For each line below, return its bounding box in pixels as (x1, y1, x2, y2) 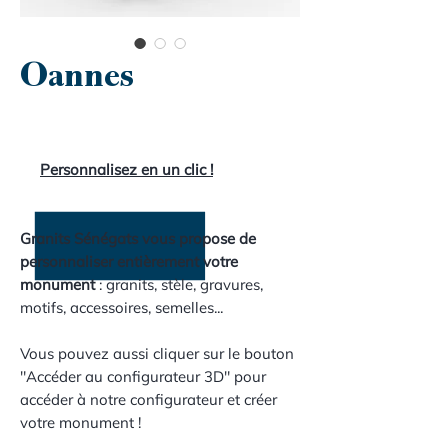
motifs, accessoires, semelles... (20, 298, 223, 317)
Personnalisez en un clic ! (40, 160, 213, 179)
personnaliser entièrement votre (20, 252, 238, 271)
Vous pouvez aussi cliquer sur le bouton (20, 344, 294, 363)
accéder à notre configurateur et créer (20, 390, 277, 409)
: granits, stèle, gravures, (95, 275, 263, 294)
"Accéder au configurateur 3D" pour (20, 367, 266, 386)
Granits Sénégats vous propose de (20, 229, 256, 248)
